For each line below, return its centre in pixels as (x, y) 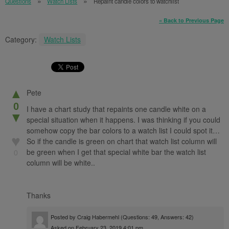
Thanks (39, 195)
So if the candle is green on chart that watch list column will (122, 141)
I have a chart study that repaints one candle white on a (116, 109)
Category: (22, 40)
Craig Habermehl (98, 216)
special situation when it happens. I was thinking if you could (123, 119)
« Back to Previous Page (191, 20)
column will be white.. (61, 162)
